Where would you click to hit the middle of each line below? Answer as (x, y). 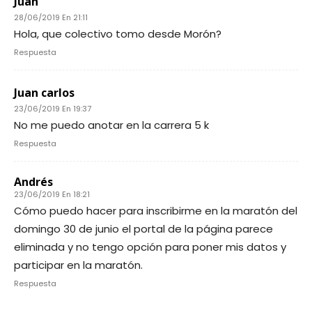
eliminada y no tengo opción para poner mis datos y (150, 247)
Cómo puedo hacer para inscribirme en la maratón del (156, 211)
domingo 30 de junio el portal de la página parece (143, 229)
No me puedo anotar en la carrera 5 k (111, 125)
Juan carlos (44, 93)
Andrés (33, 182)
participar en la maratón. (78, 265)
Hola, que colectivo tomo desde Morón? (118, 34)
